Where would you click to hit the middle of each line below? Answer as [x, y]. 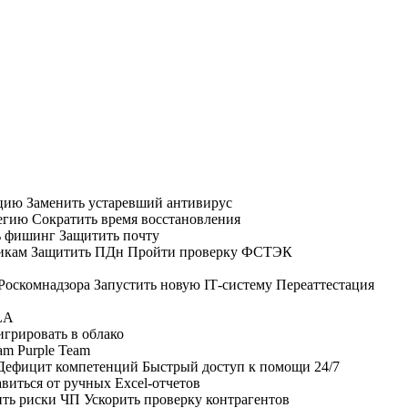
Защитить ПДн [77, 251]
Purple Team [54, 350]
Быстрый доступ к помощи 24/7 [241, 366]
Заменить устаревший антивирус [129, 202]
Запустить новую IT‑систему [183, 284]
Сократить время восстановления [136, 219]
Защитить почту [109, 235]
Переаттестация [325, 284]
